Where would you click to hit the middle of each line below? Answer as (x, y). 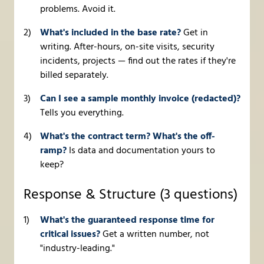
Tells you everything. (82, 113)
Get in (194, 33)
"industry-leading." (77, 249)
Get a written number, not (155, 235)
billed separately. (74, 76)
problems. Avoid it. (78, 10)
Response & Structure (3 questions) (131, 195)
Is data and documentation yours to (141, 151)
